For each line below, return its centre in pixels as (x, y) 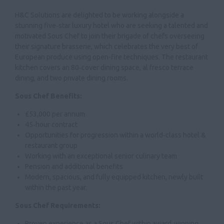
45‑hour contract (51, 124)
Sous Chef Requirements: (58, 205)
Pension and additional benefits (74, 166)
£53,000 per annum (55, 114)
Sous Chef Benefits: (48, 96)
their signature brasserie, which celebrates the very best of (106, 46)
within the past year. (56, 187)
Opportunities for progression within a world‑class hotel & (115, 135)
